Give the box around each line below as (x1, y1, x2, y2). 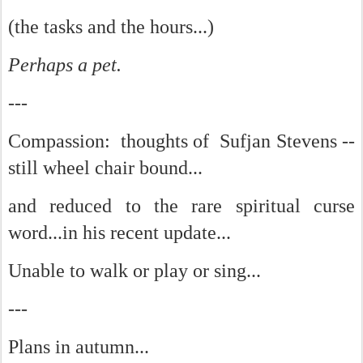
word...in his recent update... (8, 222, 231, 243)
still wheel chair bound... (8, 157, 203, 178)
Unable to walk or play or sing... (8, 260, 261, 281)
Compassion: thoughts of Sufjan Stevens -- (8, 130, 355, 152)
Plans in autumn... (8, 336, 149, 357)
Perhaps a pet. (8, 54, 122, 75)
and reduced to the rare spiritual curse (8, 195, 355, 216)
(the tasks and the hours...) (8, 16, 214, 37)
